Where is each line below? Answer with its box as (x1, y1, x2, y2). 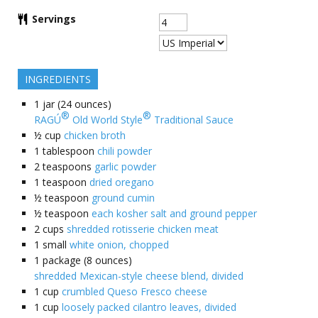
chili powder (97, 144, 152, 158)
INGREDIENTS (25, 72, 91, 86)
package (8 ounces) (43, 253, 132, 267)
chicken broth (64, 128, 126, 142)
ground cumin (92, 191, 155, 204)
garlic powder (94, 160, 156, 173)
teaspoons (43, 160, 92, 173)
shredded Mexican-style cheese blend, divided (34, 269, 243, 283)
